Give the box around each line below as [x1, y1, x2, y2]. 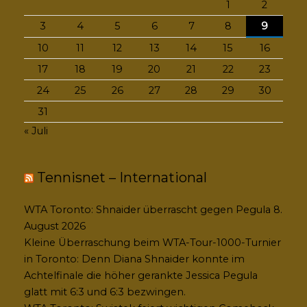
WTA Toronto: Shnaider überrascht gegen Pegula [24, 203, 271, 216]
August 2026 [24, 219, 86, 232]
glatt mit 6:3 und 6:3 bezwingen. [24, 285, 186, 298]
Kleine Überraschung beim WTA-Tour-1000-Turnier [24, 236, 281, 249]
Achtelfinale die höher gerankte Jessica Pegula [24, 269, 258, 282]
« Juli [24, 124, 48, 137]
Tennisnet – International [37, 169, 207, 186]
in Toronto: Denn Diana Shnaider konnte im [24, 252, 245, 265]
